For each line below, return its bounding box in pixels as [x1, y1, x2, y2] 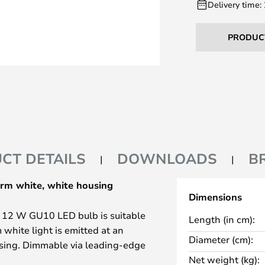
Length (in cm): [188, 213, 255, 225]
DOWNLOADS [117, 149, 217, 168]
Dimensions [188, 190, 242, 203]
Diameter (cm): [188, 233, 253, 245]
